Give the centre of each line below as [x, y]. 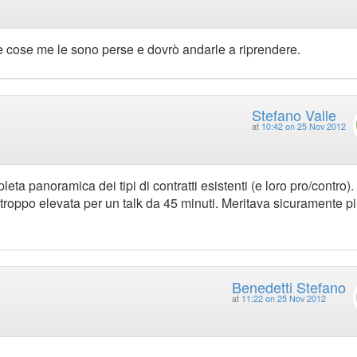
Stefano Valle [294, 114]
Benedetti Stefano [288, 286]
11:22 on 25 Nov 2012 [283, 298]
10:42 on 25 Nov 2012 [303, 126]
